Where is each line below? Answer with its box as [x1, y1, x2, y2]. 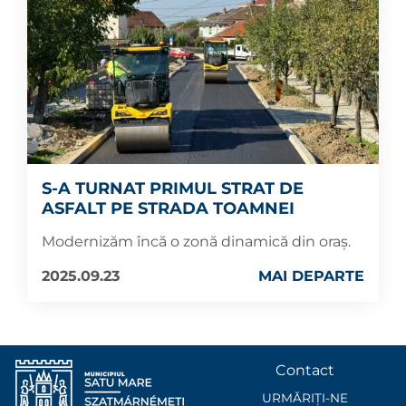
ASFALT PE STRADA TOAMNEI [42, 198, 295, 218]
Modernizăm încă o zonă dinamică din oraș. [42, 232, 351, 250]
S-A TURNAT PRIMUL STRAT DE [42, 178, 304, 198]
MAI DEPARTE [258, 266, 364, 285]
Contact [275, 362, 334, 379]
